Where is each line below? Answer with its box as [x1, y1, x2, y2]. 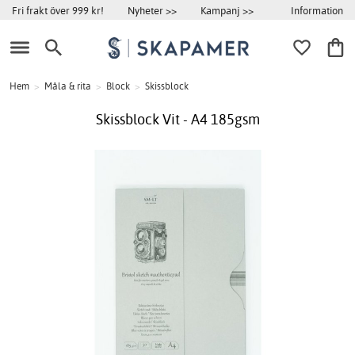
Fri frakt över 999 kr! [12, 4, 104, 17]
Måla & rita [44, 80, 91, 93]
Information [291, 3, 343, 17]
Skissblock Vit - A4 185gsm [95, 110, 260, 129]
